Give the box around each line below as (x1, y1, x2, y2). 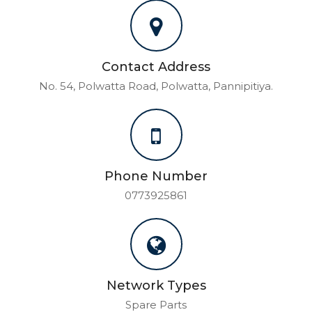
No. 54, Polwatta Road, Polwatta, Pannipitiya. (39, 79, 273, 93)
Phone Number (104, 169, 208, 184)
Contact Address (102, 59, 210, 75)
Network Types (106, 278, 206, 293)
